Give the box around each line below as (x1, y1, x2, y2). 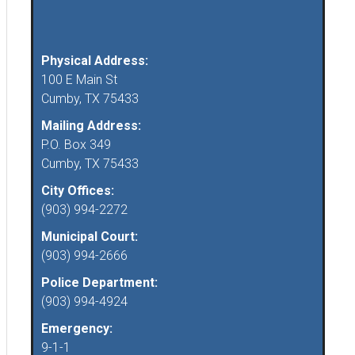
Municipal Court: (41, 229, 138, 245)
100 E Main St (41, 72, 117, 88)
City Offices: (41, 183, 114, 199)
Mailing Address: (41, 118, 141, 134)
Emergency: (41, 321, 113, 337)
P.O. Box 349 (41, 137, 111, 153)
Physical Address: (41, 53, 148, 69)
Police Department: (41, 275, 158, 291)
